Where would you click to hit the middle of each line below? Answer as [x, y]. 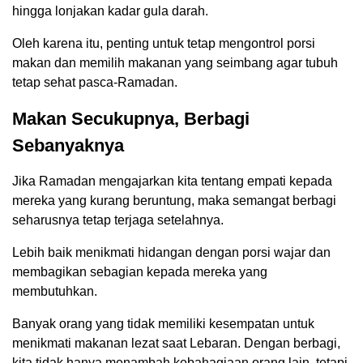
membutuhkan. [55, 292]
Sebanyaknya [68, 146]
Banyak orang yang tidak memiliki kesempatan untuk [163, 324]
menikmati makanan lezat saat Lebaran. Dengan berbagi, [176, 344]
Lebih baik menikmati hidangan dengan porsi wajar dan [171, 253]
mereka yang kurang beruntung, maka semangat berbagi [174, 201]
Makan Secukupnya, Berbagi [131, 119]
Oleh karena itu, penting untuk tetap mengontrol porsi [164, 44]
